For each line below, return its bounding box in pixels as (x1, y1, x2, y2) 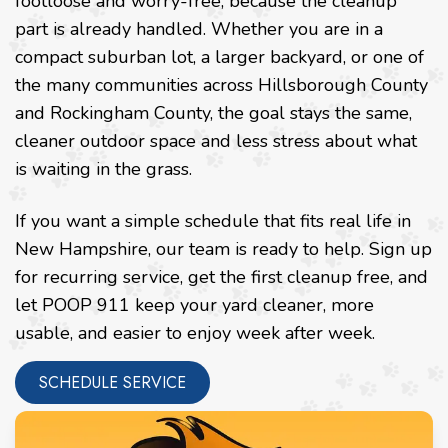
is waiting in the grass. (15, 157, 192, 182)
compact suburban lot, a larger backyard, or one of (15, 45, 424, 70)
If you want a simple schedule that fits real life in (15, 209, 411, 234)
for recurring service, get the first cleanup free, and (15, 265, 428, 290)
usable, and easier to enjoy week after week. (15, 321, 375, 346)
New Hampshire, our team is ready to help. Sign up (15, 237, 432, 262)
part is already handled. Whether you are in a (15, 17, 383, 42)
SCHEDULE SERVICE (39, 371, 186, 395)
